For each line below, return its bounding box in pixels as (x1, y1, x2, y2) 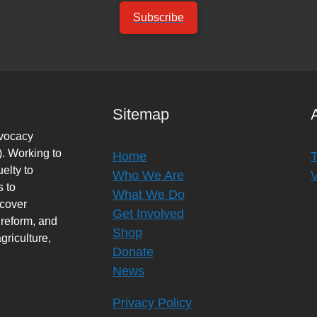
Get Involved (113, 207, 185, 221)
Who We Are (113, 168, 185, 183)
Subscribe (133, 11, 184, 24)
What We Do (113, 188, 185, 202)
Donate (113, 245, 154, 260)
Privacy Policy (113, 296, 192, 311)
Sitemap (113, 105, 170, 124)
